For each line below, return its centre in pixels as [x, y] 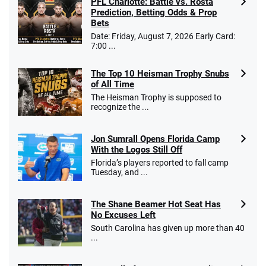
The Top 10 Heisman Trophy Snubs [160, 74]
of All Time [113, 85]
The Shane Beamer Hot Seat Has [156, 205]
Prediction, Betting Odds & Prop [154, 13]
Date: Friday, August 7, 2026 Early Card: [163, 37]
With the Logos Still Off [137, 150]
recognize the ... [120, 107]
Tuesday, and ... [119, 172]
